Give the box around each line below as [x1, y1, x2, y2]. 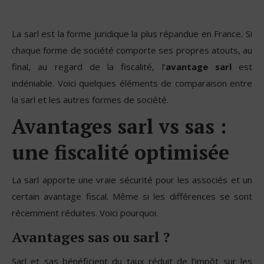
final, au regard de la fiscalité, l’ [12, 60, 166, 72]
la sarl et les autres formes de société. [12, 93, 169, 105]
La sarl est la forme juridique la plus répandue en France [12, 27, 242, 39]
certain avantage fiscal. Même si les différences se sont [12, 190, 252, 202]
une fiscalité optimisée [12, 138, 229, 166]
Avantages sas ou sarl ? [12, 227, 170, 246]
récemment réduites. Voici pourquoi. [12, 206, 158, 219]
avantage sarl [165, 60, 232, 72]
